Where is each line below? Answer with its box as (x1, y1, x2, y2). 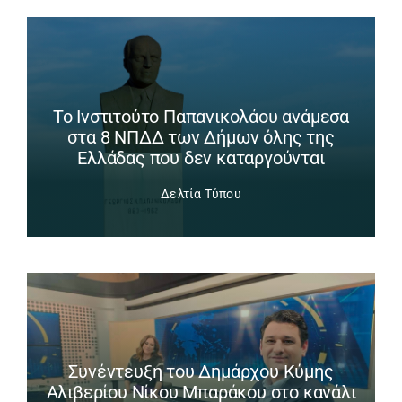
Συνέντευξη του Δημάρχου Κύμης (68, 361, 334, 383)
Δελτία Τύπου (161, 186, 241, 201)
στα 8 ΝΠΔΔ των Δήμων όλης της (67, 126, 335, 148)
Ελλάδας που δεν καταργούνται (77, 146, 325, 169)
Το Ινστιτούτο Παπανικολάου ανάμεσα (52, 105, 350, 127)
